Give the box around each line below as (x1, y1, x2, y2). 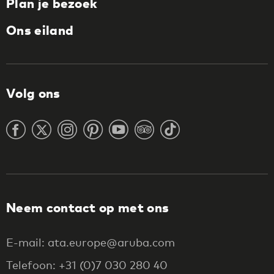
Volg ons (6, 85, 61, 102)
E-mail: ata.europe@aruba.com (6, 235, 175, 249)
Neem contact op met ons (6, 199, 169, 215)
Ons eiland (6, 21, 74, 38)
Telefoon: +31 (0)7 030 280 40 (6, 257, 168, 272)
